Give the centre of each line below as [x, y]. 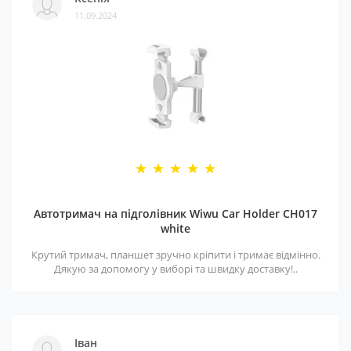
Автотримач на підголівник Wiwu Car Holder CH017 [175, 213]
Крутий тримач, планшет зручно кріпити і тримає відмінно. [175, 255]
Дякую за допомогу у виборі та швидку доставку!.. [175, 269]
